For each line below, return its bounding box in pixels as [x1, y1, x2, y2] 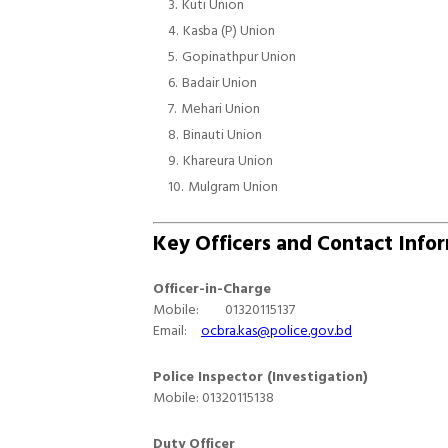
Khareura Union [183, 149, 273, 172]
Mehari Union [181, 97, 260, 120]
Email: [153, 319, 190, 342]
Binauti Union [183, 123, 262, 146]
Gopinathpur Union [182, 45, 296, 68]
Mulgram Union [188, 175, 278, 198]
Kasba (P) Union [183, 19, 275, 42]
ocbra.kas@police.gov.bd [201, 319, 352, 342]
